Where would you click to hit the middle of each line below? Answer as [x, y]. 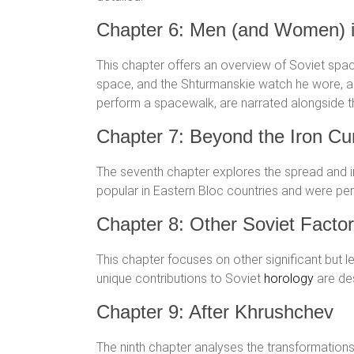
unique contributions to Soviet [180, 279]
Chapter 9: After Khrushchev [215, 312]
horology [289, 279]
